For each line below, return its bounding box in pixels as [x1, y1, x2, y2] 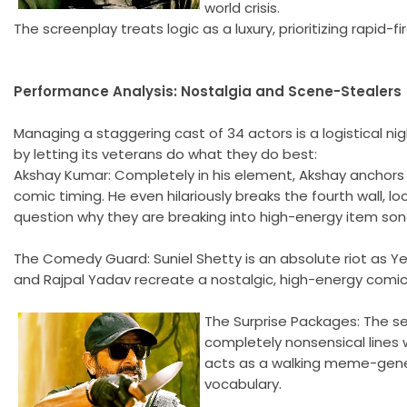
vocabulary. [204, 373, 282, 393]
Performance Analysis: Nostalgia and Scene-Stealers [14, 81, 405, 101]
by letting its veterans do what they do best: [14, 144, 317, 164]
